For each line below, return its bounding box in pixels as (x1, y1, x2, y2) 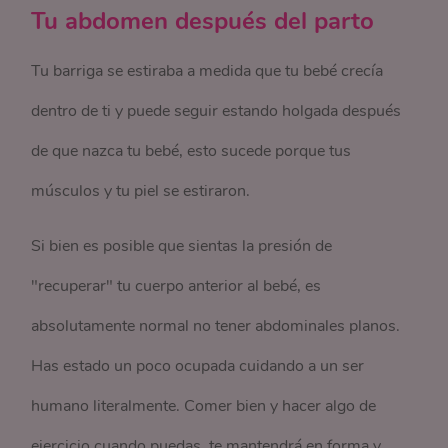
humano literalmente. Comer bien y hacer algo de (31, 395, 377, 417)
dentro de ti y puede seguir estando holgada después (31, 100, 402, 122)
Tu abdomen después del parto (31, 5, 382, 37)
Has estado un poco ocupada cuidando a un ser (31, 355, 365, 377)
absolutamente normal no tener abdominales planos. (31, 315, 401, 337)
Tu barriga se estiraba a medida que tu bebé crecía (31, 60, 384, 82)
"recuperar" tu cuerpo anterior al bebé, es (31, 275, 322, 297)
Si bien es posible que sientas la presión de (31, 235, 333, 257)
